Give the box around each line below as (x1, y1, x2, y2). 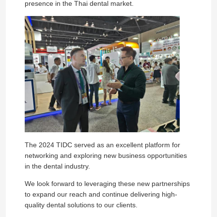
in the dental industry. (24, 162, 90, 170)
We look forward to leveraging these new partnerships (24, 180, 190, 188)
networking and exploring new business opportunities (24, 152, 187, 160)
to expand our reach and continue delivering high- (24, 190, 177, 199)
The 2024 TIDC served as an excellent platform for (24, 141, 180, 149)
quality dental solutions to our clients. (24, 201, 138, 209)
